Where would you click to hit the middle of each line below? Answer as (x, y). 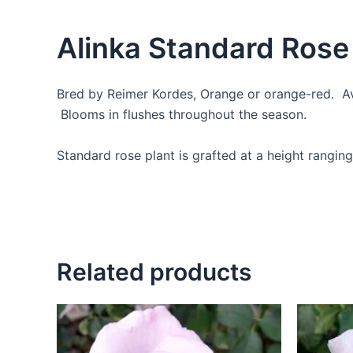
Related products (154, 271)
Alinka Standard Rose (203, 48)
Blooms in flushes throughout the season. (182, 115)
